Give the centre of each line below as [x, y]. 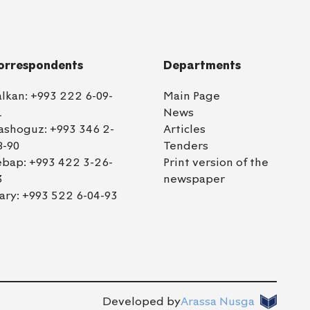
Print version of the [216, 162]
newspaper [194, 178]
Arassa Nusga [218, 302]
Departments [202, 66]
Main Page [191, 95]
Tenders [185, 145]
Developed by [142, 302]
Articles [184, 129]
